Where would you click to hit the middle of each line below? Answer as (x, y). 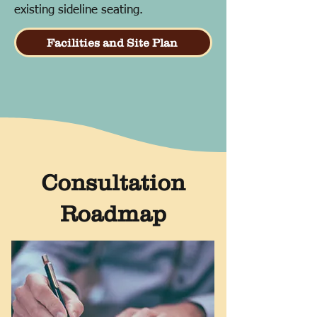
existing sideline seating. (79, 10)
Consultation (113, 183)
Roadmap (113, 214)
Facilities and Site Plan (112, 42)
